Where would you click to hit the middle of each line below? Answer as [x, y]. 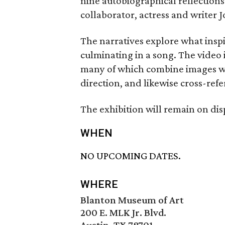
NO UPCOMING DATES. [131, 156]
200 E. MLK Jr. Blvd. [123, 213]
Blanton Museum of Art [132, 200]
